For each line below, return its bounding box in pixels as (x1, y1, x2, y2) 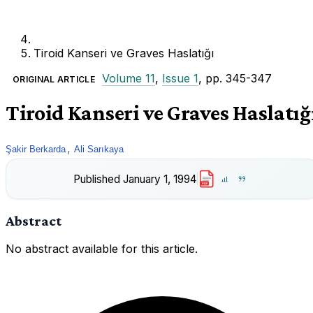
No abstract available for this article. (6, 242, 198, 256)
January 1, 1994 (123, 172, 197, 186)
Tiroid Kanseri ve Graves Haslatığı (34, 46, 214, 60)
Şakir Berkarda (6, 143, 66, 154)
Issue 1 (161, 71, 198, 85)
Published (73, 172, 120, 186)
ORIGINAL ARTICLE (13, 74, 95, 85)
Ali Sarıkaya (74, 143, 124, 154)
